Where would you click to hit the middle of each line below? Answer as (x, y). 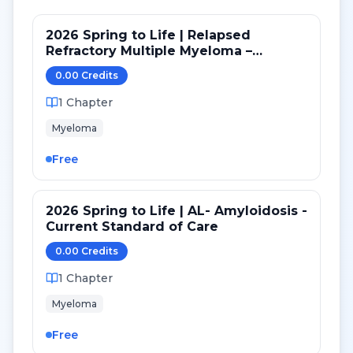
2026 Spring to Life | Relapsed (148, 35)
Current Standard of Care (132, 227)
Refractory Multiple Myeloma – (149, 51)
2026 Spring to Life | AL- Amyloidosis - (176, 211)
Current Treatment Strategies (147, 67)
